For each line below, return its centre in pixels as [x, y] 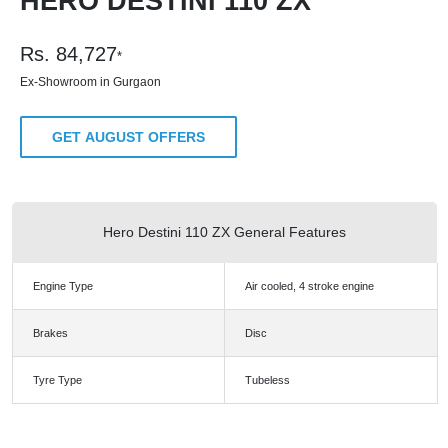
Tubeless [267, 380]
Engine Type [62, 286]
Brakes [50, 333]
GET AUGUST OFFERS [128, 137]
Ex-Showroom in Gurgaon [90, 82]
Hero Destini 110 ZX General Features [224, 232]
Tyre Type [57, 380]
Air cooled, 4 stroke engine [309, 286]
